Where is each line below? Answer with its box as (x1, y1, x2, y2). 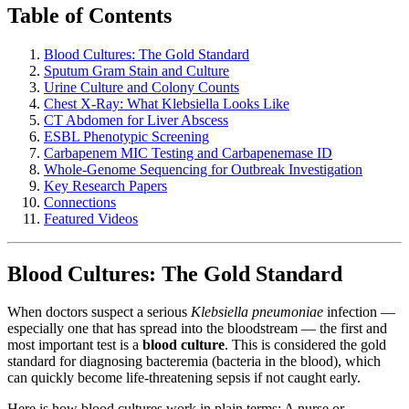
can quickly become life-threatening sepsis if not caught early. (7, 370, 361, 386)
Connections (44, 194, 116, 210)
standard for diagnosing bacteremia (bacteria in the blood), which (7, 353, 381, 370)
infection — (323, 304, 395, 320)
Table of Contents (7, 3, 172, 27)
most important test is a (7, 337, 142, 353)
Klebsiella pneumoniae (191, 304, 323, 320)
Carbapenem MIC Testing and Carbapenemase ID (44, 144, 332, 161)
